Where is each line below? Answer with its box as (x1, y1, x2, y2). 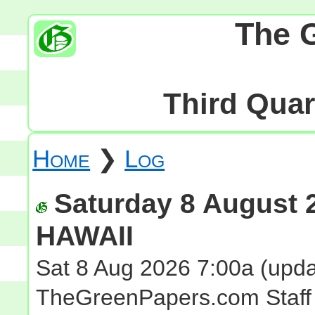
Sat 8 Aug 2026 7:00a (36, 255, 255, 281)
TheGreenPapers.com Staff (36, 285, 312, 311)
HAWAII (36, 221, 134, 252)
